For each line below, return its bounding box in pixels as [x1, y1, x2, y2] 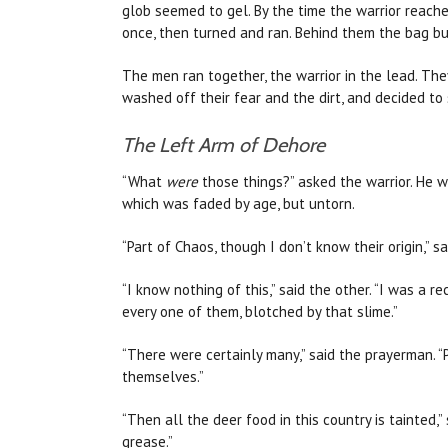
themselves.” [122, 367, 204, 387]
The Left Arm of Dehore [122, 133, 325, 158]
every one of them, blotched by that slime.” [122, 302, 398, 322]
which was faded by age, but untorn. [122, 194, 355, 214]
